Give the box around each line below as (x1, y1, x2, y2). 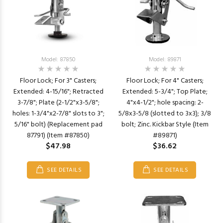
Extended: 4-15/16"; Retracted (13, 86, 104, 98)
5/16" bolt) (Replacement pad (14, 119, 103, 130)
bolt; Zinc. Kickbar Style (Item (121, 119, 209, 130)
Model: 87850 (41, 55, 75, 65)
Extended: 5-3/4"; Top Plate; (122, 86, 208, 98)
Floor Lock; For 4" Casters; (126, 75, 204, 87)
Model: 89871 (148, 55, 181, 65)
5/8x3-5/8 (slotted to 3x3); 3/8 (118, 108, 211, 119)
